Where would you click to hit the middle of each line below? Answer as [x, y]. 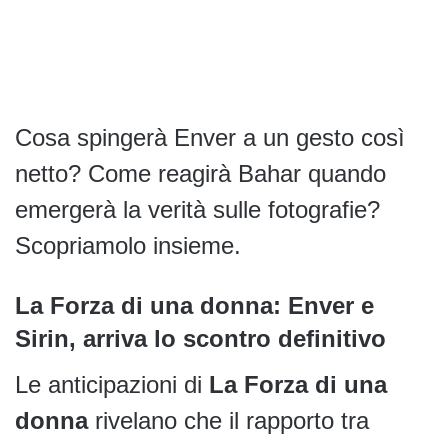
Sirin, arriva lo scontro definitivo [200, 339]
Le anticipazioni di [112, 385]
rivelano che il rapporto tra [228, 421]
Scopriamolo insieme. [128, 246]
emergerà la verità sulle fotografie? [197, 210]
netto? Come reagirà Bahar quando [200, 174]
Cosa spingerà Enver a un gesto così [210, 138]
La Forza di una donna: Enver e [194, 306]
